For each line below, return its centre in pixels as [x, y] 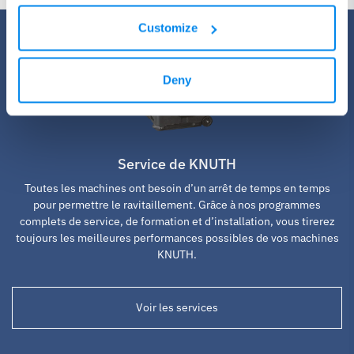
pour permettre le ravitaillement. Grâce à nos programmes [177, 204]
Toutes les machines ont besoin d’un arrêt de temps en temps [177, 188]
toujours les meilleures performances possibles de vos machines [177, 237]
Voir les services [177, 307]
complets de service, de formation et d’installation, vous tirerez [177, 221]
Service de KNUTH [177, 164]
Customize [168, 28]
